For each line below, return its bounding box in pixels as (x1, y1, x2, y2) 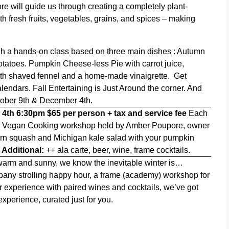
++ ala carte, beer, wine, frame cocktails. (46, 146, 191, 154)
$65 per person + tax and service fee (47, 109, 187, 118)
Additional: (2, 146, 47, 154)
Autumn (177, 47, 205, 56)
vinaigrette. (130, 72, 172, 80)
